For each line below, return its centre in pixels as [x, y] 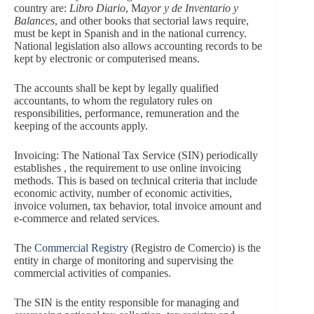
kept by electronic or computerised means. [108, 58]
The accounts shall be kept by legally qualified [116, 88]
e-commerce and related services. [87, 218]
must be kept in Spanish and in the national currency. [130, 33]
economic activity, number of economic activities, [123, 193]
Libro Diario [97, 8]
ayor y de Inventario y [190, 8]
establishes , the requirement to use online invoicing [128, 168]
